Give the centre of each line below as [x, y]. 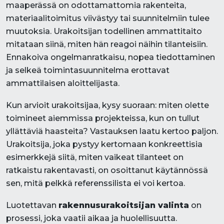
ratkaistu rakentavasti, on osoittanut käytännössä [107, 170]
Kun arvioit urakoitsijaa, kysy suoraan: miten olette [107, 105]
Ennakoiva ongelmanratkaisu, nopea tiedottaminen [110, 57]
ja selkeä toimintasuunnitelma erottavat [88, 70]
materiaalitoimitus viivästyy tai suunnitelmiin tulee [108, 18]
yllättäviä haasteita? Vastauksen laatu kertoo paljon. [112, 131]
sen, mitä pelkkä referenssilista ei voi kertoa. [95, 183]
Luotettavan [32, 205]
